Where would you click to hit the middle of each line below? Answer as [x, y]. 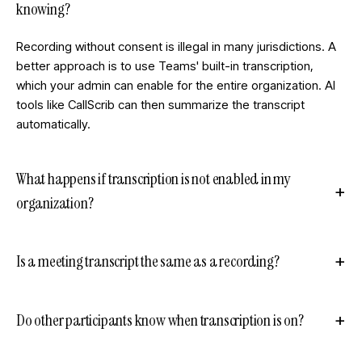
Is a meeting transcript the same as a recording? [148, 261]
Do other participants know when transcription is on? [160, 320]
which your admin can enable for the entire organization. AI [176, 85]
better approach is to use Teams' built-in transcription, [165, 66]
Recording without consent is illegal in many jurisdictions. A [176, 46]
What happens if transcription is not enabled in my [154, 179]
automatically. [53, 124]
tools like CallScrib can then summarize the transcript [160, 105]
